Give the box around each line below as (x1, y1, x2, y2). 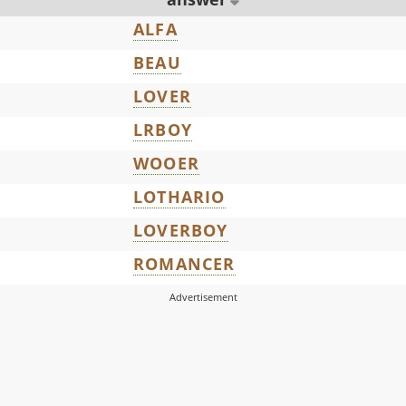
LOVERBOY (133, 219, 228, 242)
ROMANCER (133, 253, 236, 275)
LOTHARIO (133, 186, 226, 208)
